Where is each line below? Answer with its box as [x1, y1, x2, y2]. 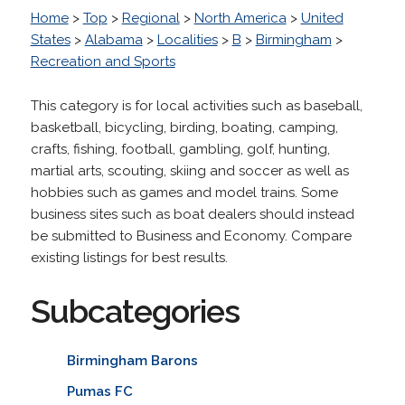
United [300, 9, 344, 26]
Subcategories [30, 291, 240, 330]
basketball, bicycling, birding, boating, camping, [30, 118, 338, 136]
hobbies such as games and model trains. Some [30, 184, 338, 201]
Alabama [84, 31, 143, 48]
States [30, 31, 71, 48]
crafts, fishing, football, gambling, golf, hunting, [30, 140, 330, 157]
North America [193, 9, 287, 26]
